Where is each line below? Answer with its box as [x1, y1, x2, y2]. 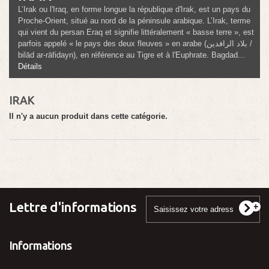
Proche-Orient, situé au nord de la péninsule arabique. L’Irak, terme [18, 16, 250, 26]
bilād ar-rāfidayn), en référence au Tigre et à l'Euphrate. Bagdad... [18, 50, 245, 60]
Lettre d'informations [9, 200, 136, 215]
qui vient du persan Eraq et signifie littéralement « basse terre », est [18, 28, 254, 37]
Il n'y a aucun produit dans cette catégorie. [9, 112, 168, 121]
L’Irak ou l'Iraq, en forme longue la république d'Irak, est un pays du [18, 5, 250, 14]
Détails [18, 62, 42, 71]
